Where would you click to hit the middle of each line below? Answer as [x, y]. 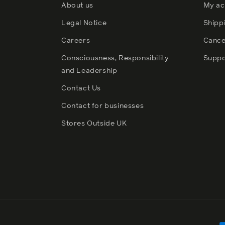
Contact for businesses [103, 106]
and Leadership [89, 71]
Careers [76, 41]
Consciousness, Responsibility [115, 59]
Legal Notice [84, 23]
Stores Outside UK [94, 124]
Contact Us [81, 89]
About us [77, 6]
